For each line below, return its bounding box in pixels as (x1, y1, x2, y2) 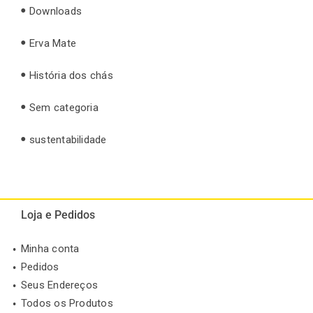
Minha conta (21, 242, 80, 256)
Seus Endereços (21, 279, 99, 292)
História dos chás (29, 68, 113, 82)
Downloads (29, 4, 82, 17)
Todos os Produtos (21, 297, 113, 310)
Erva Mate (29, 36, 77, 50)
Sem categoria (29, 101, 99, 114)
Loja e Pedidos (21, 208, 95, 222)
